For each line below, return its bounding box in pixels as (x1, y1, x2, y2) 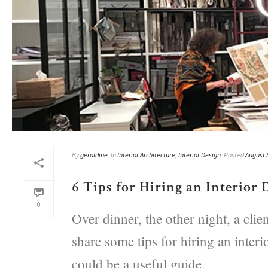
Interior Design (178, 150, 221, 159)
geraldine (80, 150, 108, 159)
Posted (224, 150, 244, 159)
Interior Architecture (117, 150, 175, 159)
